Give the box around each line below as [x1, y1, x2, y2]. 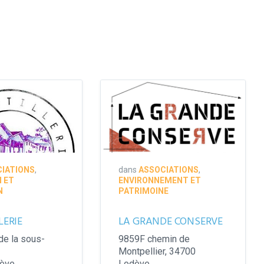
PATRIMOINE [118, 186, 169, 196]
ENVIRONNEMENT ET [118, 175, 201, 185]
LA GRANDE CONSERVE [118, 213, 223, 230]
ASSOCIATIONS [138, 164, 199, 174]
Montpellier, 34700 [118, 245, 196, 257]
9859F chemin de [118, 233, 190, 245]
